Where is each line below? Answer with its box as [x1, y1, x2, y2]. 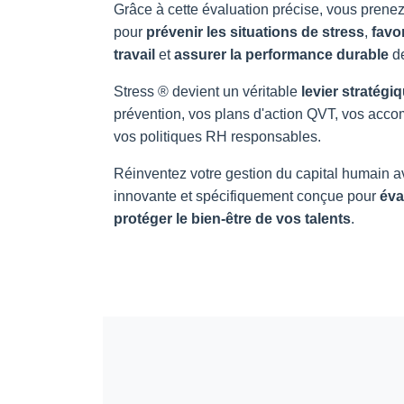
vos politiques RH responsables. [114, 128, 321, 144]
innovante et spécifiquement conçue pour [114, 188, 380, 204]
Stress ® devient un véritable [114, 83, 301, 99]
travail [114, 46, 155, 62]
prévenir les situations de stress [146, 23, 364, 40]
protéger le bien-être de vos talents [114, 210, 351, 226]
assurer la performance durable [174, 46, 389, 62]
